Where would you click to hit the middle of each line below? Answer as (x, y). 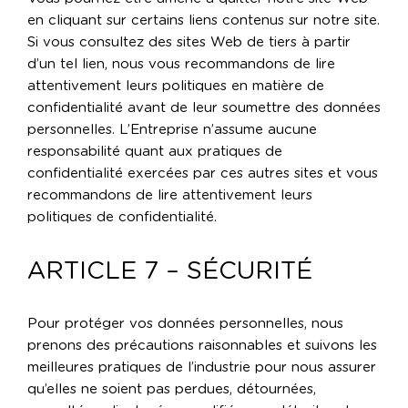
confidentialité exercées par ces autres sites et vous (203, 174)
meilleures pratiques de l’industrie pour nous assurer (202, 368)
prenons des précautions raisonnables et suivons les (202, 346)
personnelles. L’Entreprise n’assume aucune (172, 130)
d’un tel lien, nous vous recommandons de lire (181, 65)
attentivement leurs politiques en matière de (176, 87)
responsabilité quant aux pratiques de (155, 152)
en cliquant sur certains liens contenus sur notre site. (204, 21)
